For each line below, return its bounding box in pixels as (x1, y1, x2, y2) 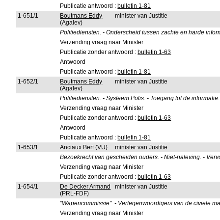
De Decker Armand (60, 183, 111, 190)
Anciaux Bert (60, 144, 94, 151)
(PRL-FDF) (60, 190, 89, 197)
